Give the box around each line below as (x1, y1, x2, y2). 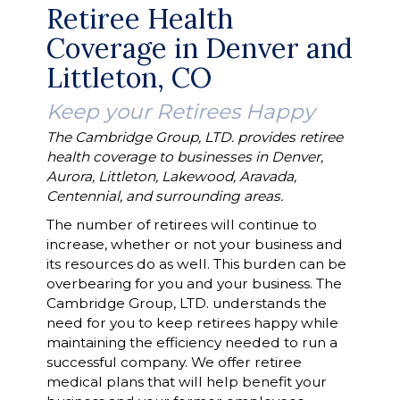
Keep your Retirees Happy (46, 99, 315, 124)
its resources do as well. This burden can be (46, 255, 346, 272)
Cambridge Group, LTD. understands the (46, 295, 327, 312)
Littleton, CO (46, 60, 212, 95)
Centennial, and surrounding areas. (46, 187, 283, 204)
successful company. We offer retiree (46, 354, 302, 371)
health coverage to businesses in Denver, (46, 148, 323, 165)
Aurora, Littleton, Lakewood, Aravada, (46, 168, 296, 185)
